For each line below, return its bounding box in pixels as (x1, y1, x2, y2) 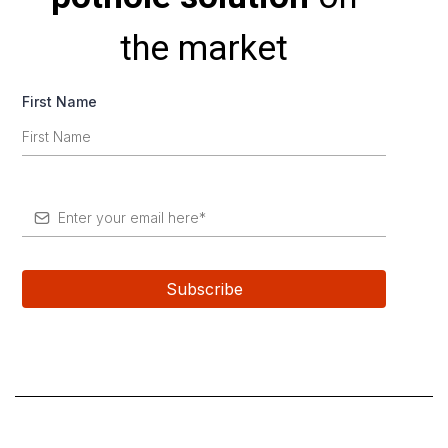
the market (120, 27, 288, 69)
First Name (22, 92, 97, 110)
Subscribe (165, 278, 243, 299)
